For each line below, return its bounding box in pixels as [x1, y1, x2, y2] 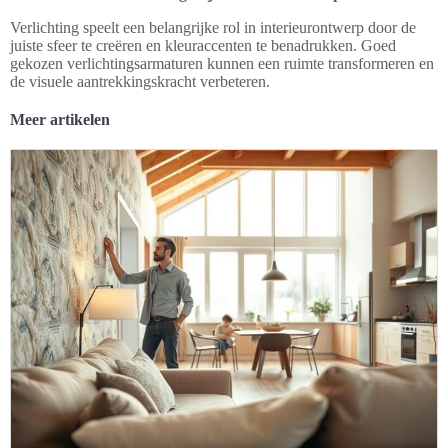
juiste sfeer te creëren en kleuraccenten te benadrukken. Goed [10, 36, 396, 54]
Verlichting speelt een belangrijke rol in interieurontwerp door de [10, 18, 416, 36]
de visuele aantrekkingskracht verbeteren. [10, 72, 270, 90]
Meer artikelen [10, 110, 110, 128]
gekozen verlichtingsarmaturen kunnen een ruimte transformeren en [10, 54, 434, 72]
